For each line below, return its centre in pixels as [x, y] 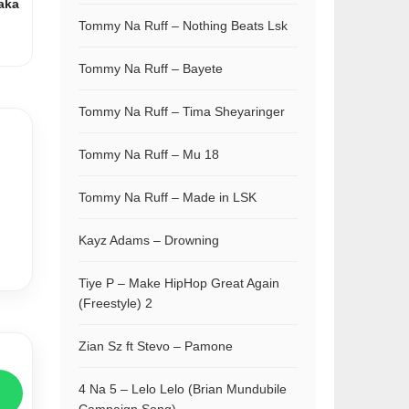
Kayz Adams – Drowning [149, 240]
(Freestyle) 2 [115, 303]
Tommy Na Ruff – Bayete [151, 68]
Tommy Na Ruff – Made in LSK [168, 197]
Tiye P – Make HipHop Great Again [179, 283]
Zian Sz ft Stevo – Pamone [156, 346]
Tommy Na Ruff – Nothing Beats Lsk [183, 26]
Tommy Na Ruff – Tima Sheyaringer [182, 111]
